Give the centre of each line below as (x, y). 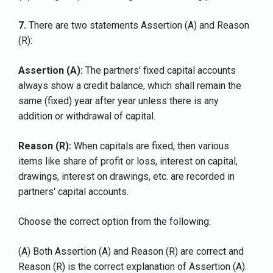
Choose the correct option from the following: (115, 222)
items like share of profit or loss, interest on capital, (128, 161)
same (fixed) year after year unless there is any (119, 101)
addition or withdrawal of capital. (87, 116)
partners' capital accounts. (73, 192)
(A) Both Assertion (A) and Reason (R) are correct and (131, 252)
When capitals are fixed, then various (150, 146)
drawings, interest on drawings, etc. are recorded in (126, 177)
